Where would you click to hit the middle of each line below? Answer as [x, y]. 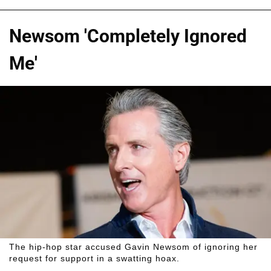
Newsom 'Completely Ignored [128, 36]
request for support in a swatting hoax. [94, 258]
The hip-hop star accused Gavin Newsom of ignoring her [133, 247]
